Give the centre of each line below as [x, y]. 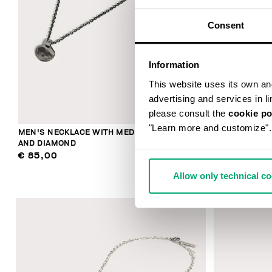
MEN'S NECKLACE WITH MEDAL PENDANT [102, 132]
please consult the [188, 113]
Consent [226, 25]
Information [174, 65]
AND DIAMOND [47, 143]
